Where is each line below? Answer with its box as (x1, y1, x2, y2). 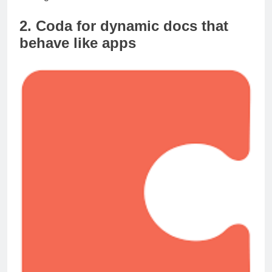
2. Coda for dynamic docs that (19, 28, 228, 45)
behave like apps (19, 45, 136, 62)
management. (19, 1, 78, 12)
